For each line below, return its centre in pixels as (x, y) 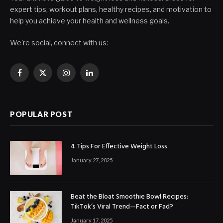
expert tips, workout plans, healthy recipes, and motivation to (111, 9)
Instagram (83, 77)
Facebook (35, 77)
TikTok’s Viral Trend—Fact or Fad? (123, 207)
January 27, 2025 (92, 160)
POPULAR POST (42, 114)
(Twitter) (56, 88)
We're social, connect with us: (59, 42)
